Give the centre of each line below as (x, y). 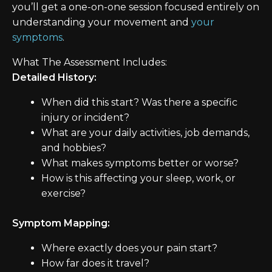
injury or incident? (85, 118)
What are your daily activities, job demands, (145, 133)
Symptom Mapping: (61, 223)
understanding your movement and (102, 22)
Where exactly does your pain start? (129, 248)
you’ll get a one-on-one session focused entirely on (136, 7)
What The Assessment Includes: (90, 63)
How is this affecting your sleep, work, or (138, 178)
